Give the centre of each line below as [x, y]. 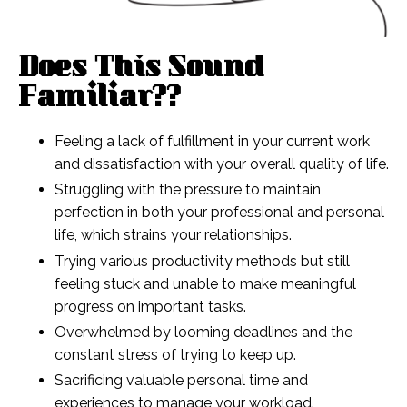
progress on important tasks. [150, 306]
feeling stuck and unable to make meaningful [205, 283]
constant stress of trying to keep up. [175, 354]
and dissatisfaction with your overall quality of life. [222, 164]
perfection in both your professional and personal [219, 213]
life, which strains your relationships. [173, 235]
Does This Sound [141, 70]
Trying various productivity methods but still [202, 261]
